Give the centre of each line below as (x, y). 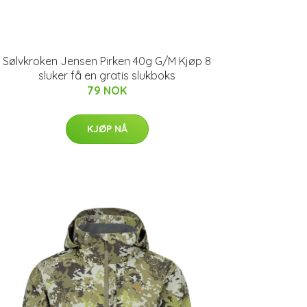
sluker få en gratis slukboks (107, 75)
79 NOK (107, 90)
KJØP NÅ (107, 129)
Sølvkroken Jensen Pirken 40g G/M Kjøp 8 (107, 61)
